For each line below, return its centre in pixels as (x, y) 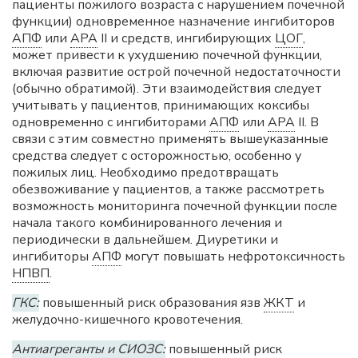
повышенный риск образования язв (151, 303)
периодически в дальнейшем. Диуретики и (145, 240)
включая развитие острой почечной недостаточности (176, 72)
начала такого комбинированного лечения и (147, 223)
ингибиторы (52, 257)
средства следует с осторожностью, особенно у (157, 156)
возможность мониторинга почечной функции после (175, 206)
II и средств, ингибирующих (186, 38)
